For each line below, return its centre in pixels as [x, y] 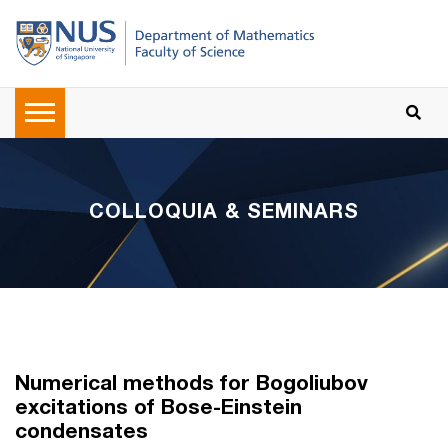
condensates [81, 433]
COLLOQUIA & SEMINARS [224, 213]
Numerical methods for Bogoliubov [191, 385]
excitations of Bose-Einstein [158, 409]
